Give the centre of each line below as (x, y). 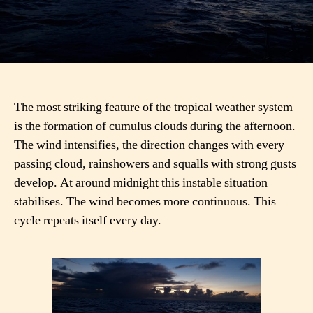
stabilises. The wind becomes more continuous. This (145, 201)
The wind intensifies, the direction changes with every (149, 145)
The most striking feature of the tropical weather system (153, 107)
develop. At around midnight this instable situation (141, 182)
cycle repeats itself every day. (88, 220)
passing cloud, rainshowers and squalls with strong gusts (155, 163)
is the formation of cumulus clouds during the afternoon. (155, 126)
